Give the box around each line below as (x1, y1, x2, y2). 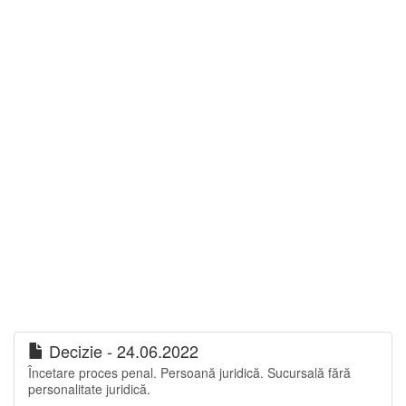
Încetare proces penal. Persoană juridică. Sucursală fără (28, 363, 351, 382)
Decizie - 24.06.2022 (44, 339, 198, 363)
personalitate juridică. (28, 380, 150, 399)
